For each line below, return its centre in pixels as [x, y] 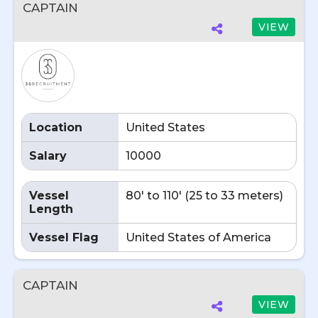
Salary [48, 156]
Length [51, 209]
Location [56, 127]
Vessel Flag [64, 237]
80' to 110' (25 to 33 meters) [204, 196]
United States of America [198, 237]
